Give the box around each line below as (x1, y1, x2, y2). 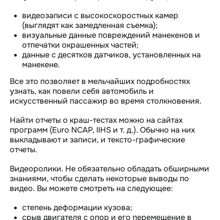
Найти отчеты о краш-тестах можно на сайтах (10, 114, 183, 125)
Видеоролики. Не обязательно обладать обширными (10, 163, 209, 174)
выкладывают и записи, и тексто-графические (10, 134, 185, 145)
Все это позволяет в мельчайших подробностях (10, 76, 190, 86)
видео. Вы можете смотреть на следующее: (10, 183, 173, 193)
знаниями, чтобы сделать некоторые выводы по (10, 173, 189, 184)
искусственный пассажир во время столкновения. (10, 95, 201, 106)
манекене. (22, 59, 60, 70)
